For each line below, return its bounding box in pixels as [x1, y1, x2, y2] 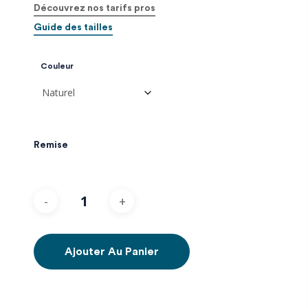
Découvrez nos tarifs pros [34, 3, 156, 13]
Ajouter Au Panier [65, 246, 159, 257]
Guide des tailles [34, 23, 113, 32]
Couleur [41, 62, 74, 70]
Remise [34, 140, 68, 150]
